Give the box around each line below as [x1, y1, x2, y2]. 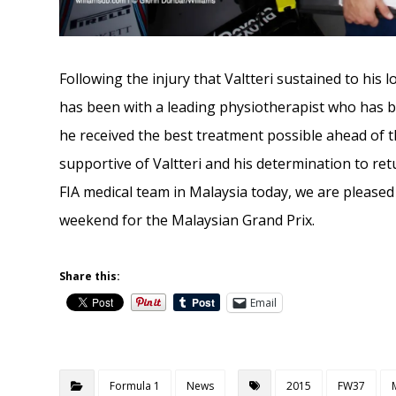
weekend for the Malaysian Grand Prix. [59, 209, 316, 230]
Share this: [59, 268, 121, 284]
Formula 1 [110, 377, 161, 393]
